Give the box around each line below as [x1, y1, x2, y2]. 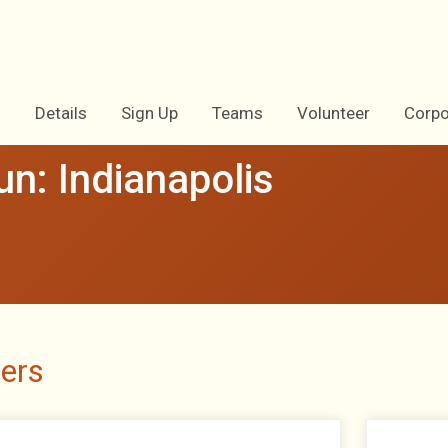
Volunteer [297, 102, 370, 123]
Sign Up [121, 102, 178, 123]
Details [35, 102, 87, 123]
